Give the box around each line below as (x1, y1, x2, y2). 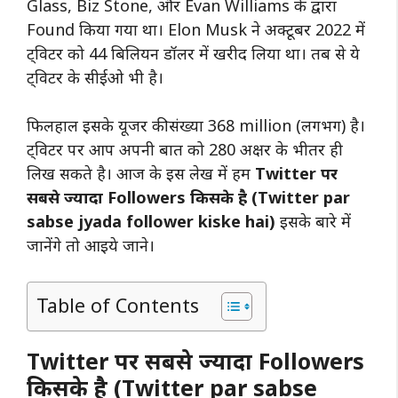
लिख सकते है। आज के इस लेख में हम (27, 162, 255, 184)
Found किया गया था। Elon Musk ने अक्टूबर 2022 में (27, 18, 365, 40)
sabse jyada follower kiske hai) (27, 210, 280, 232)
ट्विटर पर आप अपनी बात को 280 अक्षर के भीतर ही (27, 138, 343, 160)
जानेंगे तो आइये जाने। (27, 234, 159, 256)
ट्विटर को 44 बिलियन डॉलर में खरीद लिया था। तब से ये (27, 42, 360, 64)
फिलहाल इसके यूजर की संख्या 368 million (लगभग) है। (27, 114, 365, 136)
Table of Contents (36, 291, 199, 318)
